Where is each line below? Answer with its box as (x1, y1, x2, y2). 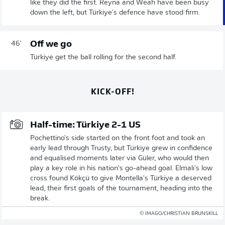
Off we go (30, 40, 72, 49)
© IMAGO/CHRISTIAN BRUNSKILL (140, 211, 218, 216)
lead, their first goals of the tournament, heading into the (30, 185, 212, 192)
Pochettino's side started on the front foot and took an (30, 135, 205, 142)
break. (30, 195, 50, 202)
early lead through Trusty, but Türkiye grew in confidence (30, 145, 212, 152)
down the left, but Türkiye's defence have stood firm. (30, 9, 200, 17)
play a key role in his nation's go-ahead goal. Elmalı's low (30, 165, 212, 172)
